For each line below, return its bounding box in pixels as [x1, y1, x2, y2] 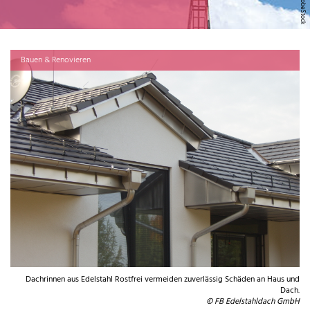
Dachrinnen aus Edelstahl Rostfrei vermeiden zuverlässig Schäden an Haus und [26, 272, 300, 286]
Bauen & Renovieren [21, 53, 91, 67]
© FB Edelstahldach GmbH [206, 294, 300, 309]
